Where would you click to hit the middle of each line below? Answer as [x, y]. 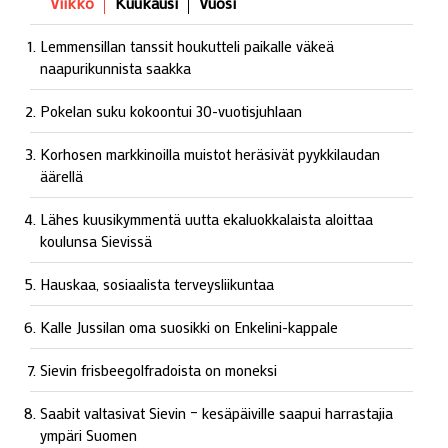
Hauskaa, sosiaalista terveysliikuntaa [157, 283]
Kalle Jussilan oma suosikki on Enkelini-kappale [189, 326]
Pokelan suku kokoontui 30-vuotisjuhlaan [171, 110]
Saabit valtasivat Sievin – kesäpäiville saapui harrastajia [216, 412]
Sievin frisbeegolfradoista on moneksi [158, 369]
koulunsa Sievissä [96, 240]
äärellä [61, 175]
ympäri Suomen [88, 434]
